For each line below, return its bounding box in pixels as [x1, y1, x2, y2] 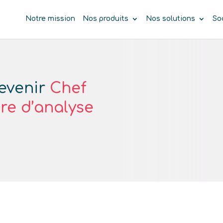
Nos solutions [145, 15, 195, 23]
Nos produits [82, 15, 128, 23]
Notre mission [25, 15, 75, 23]
